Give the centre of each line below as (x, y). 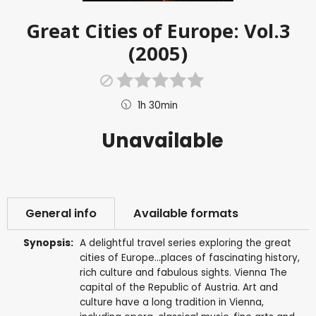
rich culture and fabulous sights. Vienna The (183, 272)
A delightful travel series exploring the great (185, 243)
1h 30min (158, 105)
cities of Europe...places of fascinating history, (189, 257)
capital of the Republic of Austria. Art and (178, 287)
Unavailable (163, 140)
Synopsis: (49, 243)
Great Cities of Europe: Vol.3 (158, 30)
